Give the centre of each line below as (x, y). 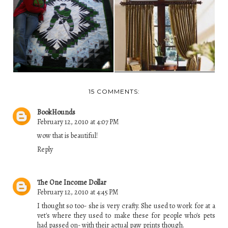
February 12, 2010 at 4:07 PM (78, 122)
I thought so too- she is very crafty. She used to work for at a (126, 206)
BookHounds (56, 112)
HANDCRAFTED (164, 9)
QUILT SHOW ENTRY (63, 27)
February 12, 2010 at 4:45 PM (78, 192)
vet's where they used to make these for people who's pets (126, 216)
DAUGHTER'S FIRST (63, 15)
